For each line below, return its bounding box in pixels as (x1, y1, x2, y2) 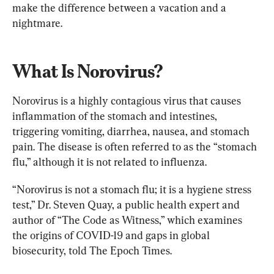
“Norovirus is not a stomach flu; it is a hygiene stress (12, 182, 254, 196)
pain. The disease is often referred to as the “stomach (12, 139, 259, 153)
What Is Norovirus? (12, 60, 163, 82)
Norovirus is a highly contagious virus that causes (12, 94, 243, 107)
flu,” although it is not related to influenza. (12, 155, 207, 168)
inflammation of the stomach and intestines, (12, 109, 220, 122)
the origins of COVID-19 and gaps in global (12, 228, 212, 242)
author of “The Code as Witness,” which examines (12, 213, 245, 226)
